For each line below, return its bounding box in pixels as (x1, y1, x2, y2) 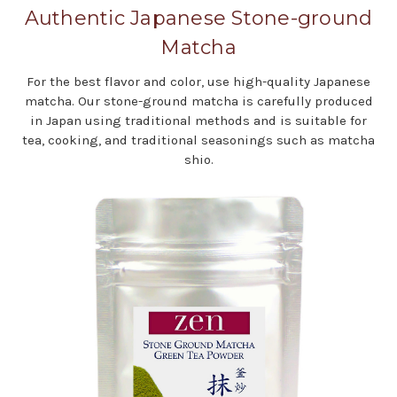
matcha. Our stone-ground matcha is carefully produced (24, 92, 373, 109)
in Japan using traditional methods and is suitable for (30, 112, 367, 128)
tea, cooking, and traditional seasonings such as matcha (22, 131, 375, 148)
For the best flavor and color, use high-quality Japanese (27, 73, 370, 90)
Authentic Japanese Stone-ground (24, 5, 373, 30)
